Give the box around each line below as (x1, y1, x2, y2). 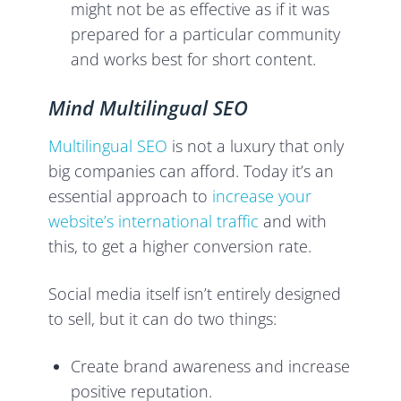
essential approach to (48, 184, 213, 207)
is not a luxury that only (167, 134, 345, 157)
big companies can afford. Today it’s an (48, 159, 335, 182)
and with (259, 209, 328, 232)
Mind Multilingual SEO (48, 93, 249, 121)
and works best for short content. (71, 47, 317, 70)
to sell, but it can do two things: (48, 307, 277, 329)
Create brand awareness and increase (71, 354, 351, 377)
